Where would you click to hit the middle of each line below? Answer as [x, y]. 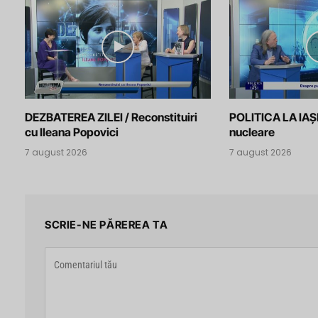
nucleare [252, 132]
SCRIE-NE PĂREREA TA [106, 225]
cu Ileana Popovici [72, 132]
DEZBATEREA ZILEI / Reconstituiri [111, 117]
